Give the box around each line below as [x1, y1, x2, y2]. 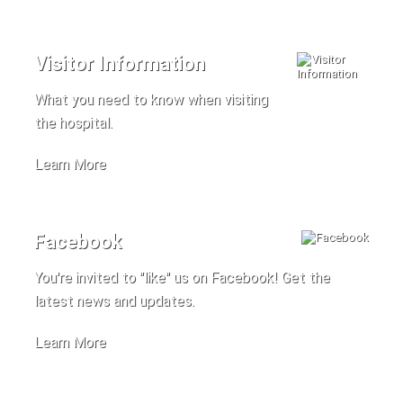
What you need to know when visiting [33, 90, 268, 108]
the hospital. [33, 113, 112, 131]
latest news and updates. [33, 291, 194, 309]
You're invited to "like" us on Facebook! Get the [33, 268, 330, 286]
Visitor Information [33, 51, 205, 75]
